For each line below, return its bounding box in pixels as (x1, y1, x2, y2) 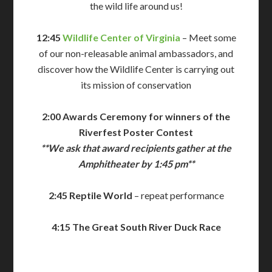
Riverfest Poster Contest (79, 126, 193, 138)
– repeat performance (132, 189, 224, 202)
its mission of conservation (81, 79, 191, 91)
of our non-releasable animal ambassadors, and (39, 47, 233, 59)
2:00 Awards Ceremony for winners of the (42, 110, 230, 123)
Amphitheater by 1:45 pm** (78, 158, 194, 170)
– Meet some (180, 32, 236, 44)
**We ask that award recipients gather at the (41, 142, 231, 154)
